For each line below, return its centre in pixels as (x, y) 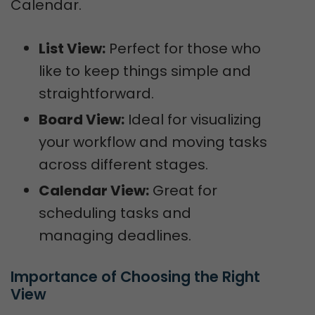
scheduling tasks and (115, 213)
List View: (72, 49)
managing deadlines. (115, 236)
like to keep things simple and (145, 71)
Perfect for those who (183, 49)
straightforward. (96, 94)
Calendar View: (94, 191)
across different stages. (123, 165)
